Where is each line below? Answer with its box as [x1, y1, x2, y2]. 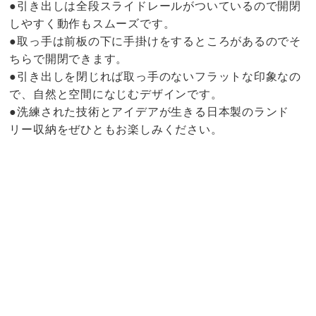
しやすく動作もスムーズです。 [9, 17, 176, 30]
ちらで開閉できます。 [9, 52, 128, 65]
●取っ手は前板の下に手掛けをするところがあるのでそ [9, 35, 302, 47]
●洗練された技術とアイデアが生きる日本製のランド [9, 105, 290, 118]
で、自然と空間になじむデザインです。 [9, 87, 223, 100]
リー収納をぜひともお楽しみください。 [9, 123, 223, 135]
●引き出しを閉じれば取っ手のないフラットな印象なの [9, 70, 302, 83]
